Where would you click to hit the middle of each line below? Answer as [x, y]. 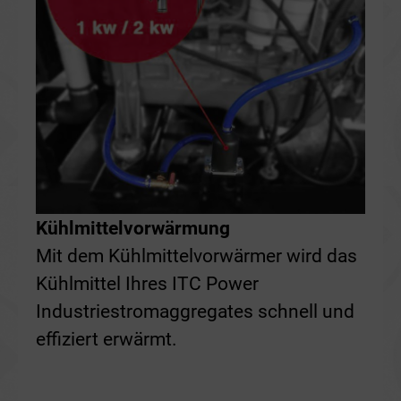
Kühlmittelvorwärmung [133, 227]
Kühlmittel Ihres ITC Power [147, 283]
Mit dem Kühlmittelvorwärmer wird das [196, 255]
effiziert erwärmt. [107, 338]
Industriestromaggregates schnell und [195, 311]
